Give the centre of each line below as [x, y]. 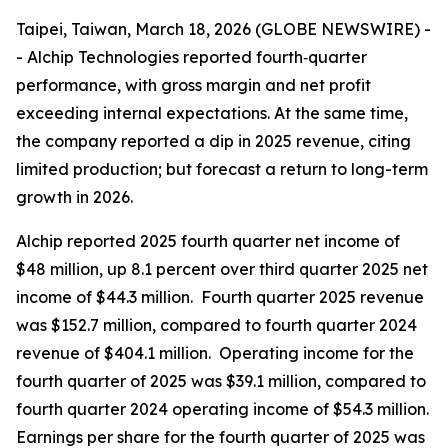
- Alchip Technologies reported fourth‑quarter [191, 57]
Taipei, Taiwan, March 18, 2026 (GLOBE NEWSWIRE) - [223, 29]
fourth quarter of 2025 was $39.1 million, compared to [221, 381]
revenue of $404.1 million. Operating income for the [215, 353]
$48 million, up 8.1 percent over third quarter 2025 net [222, 269]
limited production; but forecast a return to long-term [222, 169]
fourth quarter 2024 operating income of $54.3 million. [222, 409]
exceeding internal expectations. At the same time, [212, 113]
